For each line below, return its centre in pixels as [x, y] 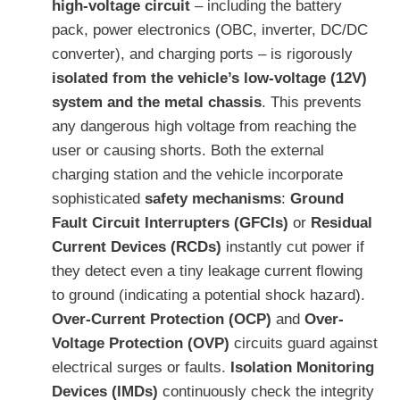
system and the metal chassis [157, 103]
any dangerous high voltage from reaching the [204, 127]
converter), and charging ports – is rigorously [202, 54]
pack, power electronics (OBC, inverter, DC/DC [210, 30]
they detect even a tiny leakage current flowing [207, 271]
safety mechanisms [213, 199]
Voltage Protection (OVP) [141, 344]
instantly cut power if [293, 247]
